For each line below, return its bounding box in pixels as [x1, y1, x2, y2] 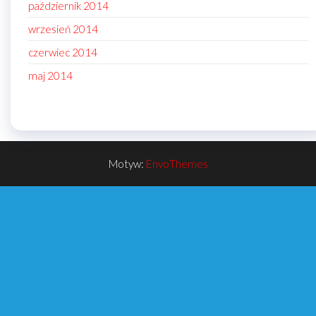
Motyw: [108, 157, 146, 170]
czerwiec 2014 [28, 46, 97, 59]
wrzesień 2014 [28, 23, 98, 36]
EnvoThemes [145, 157, 208, 170]
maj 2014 [28, 69, 73, 83]
